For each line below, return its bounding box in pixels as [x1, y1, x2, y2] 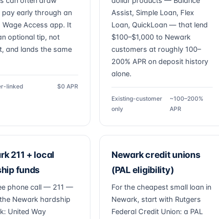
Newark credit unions [111, 150, 200, 160]
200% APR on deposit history [111, 57, 208, 66]
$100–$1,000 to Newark [111, 33, 191, 42]
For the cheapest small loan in [111, 183, 211, 192]
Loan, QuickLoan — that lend [111, 21, 208, 29]
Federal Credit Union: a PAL [111, 207, 203, 216]
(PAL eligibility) [111, 165, 174, 175]
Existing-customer [111, 95, 162, 102]
